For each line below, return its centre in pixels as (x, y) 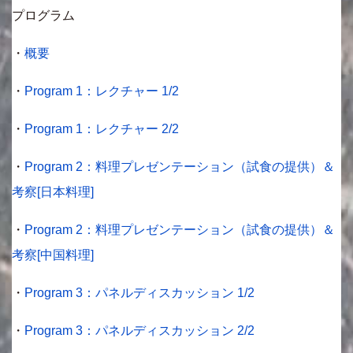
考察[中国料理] (53, 255)
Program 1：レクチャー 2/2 (102, 128)
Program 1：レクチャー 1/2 (102, 91)
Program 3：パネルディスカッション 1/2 (139, 292)
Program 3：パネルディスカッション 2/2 (139, 330)
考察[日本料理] (53, 191)
